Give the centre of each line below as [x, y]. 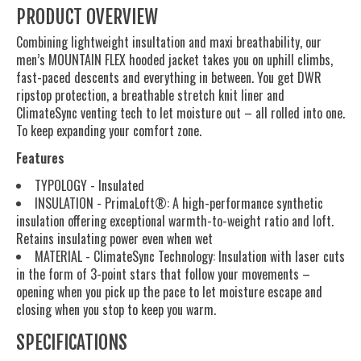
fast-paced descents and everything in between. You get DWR [169, 78]
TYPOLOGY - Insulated [89, 186]
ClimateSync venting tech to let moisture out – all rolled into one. [180, 113]
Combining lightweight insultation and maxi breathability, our [169, 42]
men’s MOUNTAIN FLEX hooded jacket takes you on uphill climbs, [174, 60]
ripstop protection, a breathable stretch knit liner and [150, 95]
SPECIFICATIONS [72, 343]
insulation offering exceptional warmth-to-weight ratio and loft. [175, 221]
